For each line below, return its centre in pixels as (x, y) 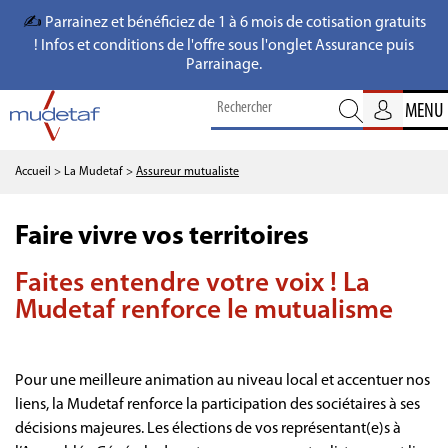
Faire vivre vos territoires (162, 237)
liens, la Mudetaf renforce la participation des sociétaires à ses (217, 404)
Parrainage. (224, 65)
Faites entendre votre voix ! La (192, 284)
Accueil (33, 171)
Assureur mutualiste (187, 171)
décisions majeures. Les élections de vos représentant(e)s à (208, 428)
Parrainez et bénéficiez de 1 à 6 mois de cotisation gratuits (235, 23)
